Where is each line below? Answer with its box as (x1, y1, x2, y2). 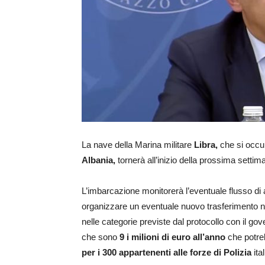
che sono (82, 232, 119, 243)
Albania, (82, 155, 115, 166)
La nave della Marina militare (82, 140, 194, 150)
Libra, (194, 140, 218, 150)
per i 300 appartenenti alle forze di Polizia (82, 247, 251, 258)
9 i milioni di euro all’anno (119, 232, 228, 243)
